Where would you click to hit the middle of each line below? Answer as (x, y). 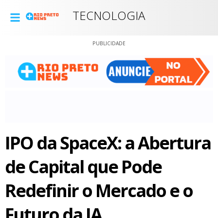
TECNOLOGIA (109, 15)
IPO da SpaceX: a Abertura (108, 143)
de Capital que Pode (83, 166)
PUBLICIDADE (109, 43)
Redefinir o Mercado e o (99, 190)
